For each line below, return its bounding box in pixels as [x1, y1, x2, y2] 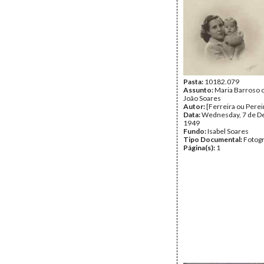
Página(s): [183, 143, 216, 152]
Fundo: [183, 127, 207, 136]
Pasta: [183, 77, 204, 86]
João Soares [183, 94, 221, 103]
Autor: [183, 102, 206, 111]
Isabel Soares [207, 127, 249, 136]
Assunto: [183, 85, 214, 94]
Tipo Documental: [183, 135, 243, 144]
